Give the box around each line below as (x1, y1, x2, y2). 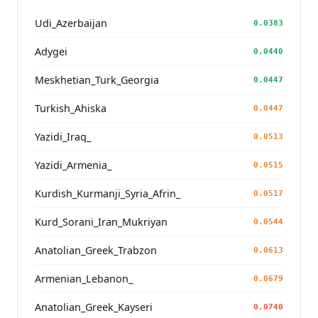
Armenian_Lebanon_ (35, 271, 133, 285)
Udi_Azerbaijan (35, 16, 107, 30)
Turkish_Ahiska (35, 101, 106, 115)
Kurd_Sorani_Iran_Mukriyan (35, 214, 168, 229)
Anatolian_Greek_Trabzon (35, 243, 157, 257)
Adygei (35, 44, 67, 58)
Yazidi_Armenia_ (35, 158, 111, 172)
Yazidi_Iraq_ (35, 129, 91, 143)
